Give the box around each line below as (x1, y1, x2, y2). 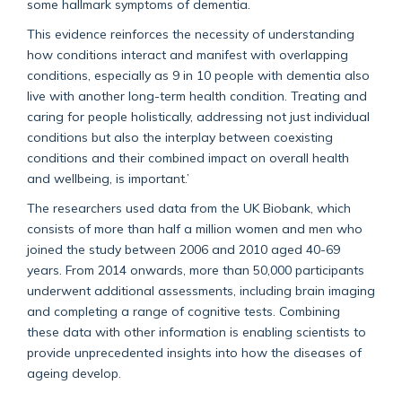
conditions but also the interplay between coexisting (27, 128, 333, 144)
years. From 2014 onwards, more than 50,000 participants (27, 261, 364, 277)
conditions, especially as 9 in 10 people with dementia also (27, 66, 370, 83)
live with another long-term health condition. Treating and (27, 87, 367, 103)
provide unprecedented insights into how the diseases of (27, 344, 362, 360)
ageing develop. (27, 364, 132, 380)
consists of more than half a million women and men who (27, 220, 363, 236)
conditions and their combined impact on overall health (27, 149, 349, 165)
